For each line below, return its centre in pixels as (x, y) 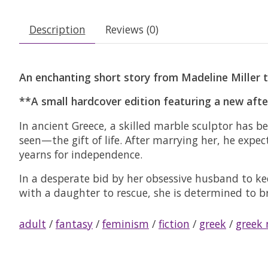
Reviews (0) (132, 29)
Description (57, 29)
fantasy (74, 223)
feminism (126, 223)
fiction (174, 223)
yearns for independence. (81, 154)
